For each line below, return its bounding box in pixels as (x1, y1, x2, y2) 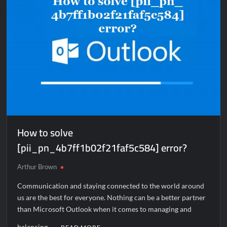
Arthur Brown (17, 163, 57, 171)
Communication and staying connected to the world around (17, 181, 205, 190)
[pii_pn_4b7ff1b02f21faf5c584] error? (17, 138, 187, 157)
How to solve (17, 123, 73, 142)
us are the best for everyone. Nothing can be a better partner (17, 193, 206, 202)
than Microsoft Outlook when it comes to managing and (17, 205, 192, 213)
